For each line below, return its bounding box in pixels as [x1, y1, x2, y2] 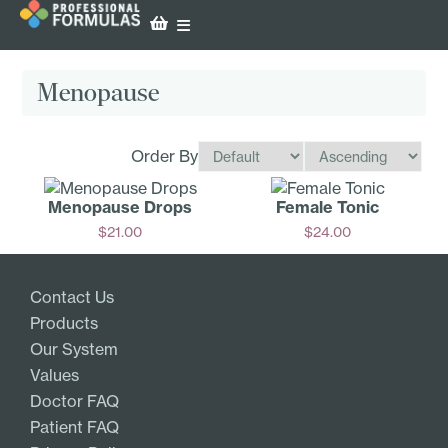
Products [30, 313, 98, 334]
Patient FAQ [30, 417, 119, 438]
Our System [30, 339, 118, 360]
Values [30, 365, 79, 386]
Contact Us [30, 287, 114, 308]
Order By [130, 146, 198, 167]
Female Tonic [276, 196, 380, 217]
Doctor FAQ [30, 391, 119, 412]
